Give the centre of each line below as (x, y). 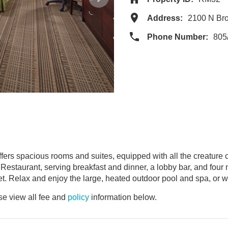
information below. (123, 197)
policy (78, 197)
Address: (165, 18)
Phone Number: (178, 37)
